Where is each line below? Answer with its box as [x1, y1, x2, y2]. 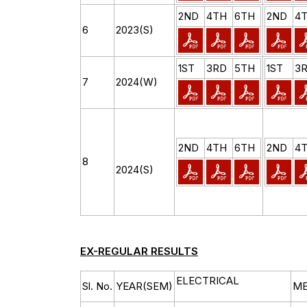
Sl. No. [82, 280, 112, 293]
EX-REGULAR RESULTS [80, 245, 198, 258]
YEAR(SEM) [116, 280, 173, 293]
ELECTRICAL [176, 274, 239, 287]
